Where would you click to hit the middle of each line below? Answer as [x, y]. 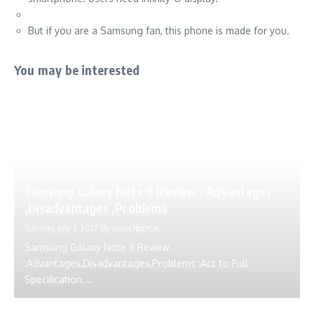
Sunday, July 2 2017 [61, 228]
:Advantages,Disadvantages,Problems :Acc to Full [136, 263]
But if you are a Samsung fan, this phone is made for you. [159, 30]
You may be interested [77, 70]
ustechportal [136, 228]
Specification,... [59, 279]
